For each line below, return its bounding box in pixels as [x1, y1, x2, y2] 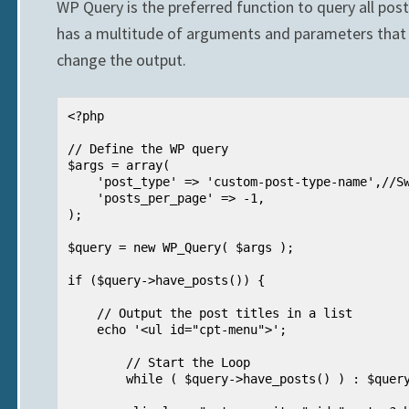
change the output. [57, 48, 186, 70]
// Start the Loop [68, 354, 126, 370]
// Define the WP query [68, 141, 228, 156]
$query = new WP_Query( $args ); [68, 239, 294, 255]
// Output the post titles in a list [68, 305, 97, 320]
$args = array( [68, 157, 170, 173]
